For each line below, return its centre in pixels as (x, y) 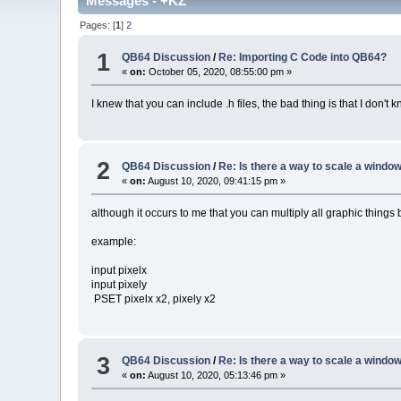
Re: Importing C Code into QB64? (303, 58)
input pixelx (119, 270)
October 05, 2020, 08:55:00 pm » (219, 72)
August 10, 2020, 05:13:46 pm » (216, 375)
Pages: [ (98, 25)
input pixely (119, 284)
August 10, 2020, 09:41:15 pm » (216, 180)
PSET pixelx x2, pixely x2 (154, 299)
